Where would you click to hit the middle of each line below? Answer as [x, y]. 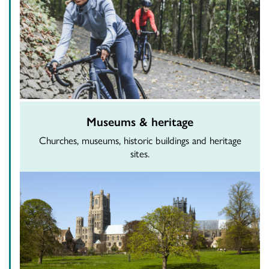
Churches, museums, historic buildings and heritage [140, 140]
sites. [140, 153]
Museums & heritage [140, 121]
